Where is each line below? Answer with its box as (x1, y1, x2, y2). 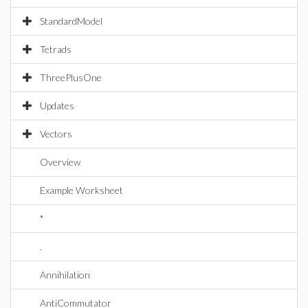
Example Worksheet (40, 184, 123, 196)
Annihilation (40, 269, 90, 280)
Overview (40, 156, 80, 168)
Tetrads (40, 43, 71, 55)
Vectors (40, 128, 72, 140)
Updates (40, 100, 74, 111)
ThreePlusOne (40, 71, 102, 83)
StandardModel (40, 15, 102, 27)
